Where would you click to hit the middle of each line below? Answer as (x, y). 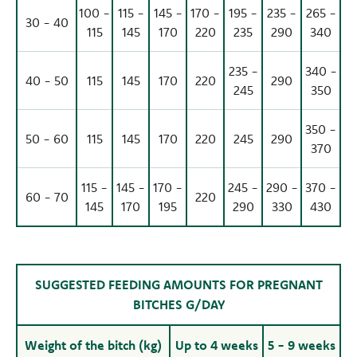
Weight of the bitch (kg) (93, 345)
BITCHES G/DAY (178, 304)
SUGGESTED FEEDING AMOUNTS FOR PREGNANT (178, 284)
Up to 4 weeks (216, 345)
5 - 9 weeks (302, 345)
